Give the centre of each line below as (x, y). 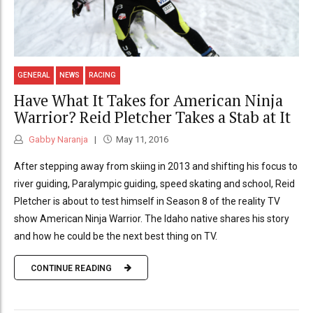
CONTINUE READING (71, 268)
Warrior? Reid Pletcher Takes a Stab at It (152, 117)
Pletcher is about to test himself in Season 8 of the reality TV (147, 202)
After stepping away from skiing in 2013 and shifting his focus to (156, 167)
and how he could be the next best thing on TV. (116, 236)
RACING (103, 75)
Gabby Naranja (57, 140)
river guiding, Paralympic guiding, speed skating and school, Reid (154, 184)
